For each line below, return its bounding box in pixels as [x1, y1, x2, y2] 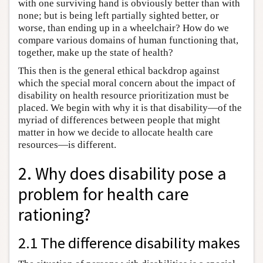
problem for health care [18, 183, 189, 205]
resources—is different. [18, 139, 116, 150]
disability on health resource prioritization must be [18, 89, 229, 101]
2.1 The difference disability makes [18, 232, 240, 252]
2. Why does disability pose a [18, 162, 227, 184]
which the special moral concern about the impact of [18, 77, 235, 89]
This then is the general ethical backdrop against [18, 65, 220, 76]
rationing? [18, 203, 90, 225]
